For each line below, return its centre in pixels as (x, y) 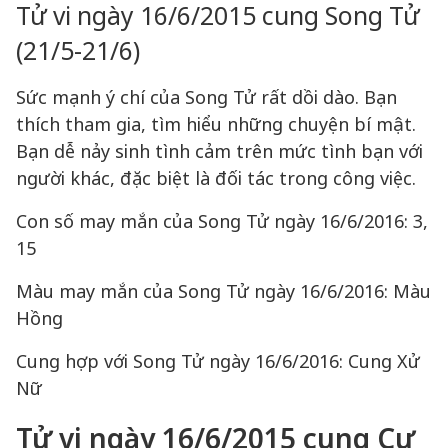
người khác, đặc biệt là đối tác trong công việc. (216, 178)
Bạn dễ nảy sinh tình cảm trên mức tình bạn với (219, 151)
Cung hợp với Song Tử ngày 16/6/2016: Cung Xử (218, 361)
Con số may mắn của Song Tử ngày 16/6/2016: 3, (222, 221)
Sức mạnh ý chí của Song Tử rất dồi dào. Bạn (206, 97)
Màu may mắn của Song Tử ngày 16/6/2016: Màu (223, 291)
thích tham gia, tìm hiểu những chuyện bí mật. (216, 124)
